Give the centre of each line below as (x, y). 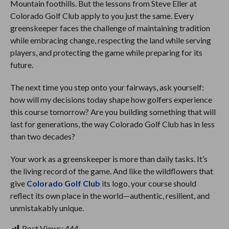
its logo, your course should (148, 183)
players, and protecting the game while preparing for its (106, 52)
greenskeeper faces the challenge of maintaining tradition (110, 28)
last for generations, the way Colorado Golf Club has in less (112, 124)
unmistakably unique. (47, 208)
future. (21, 64)
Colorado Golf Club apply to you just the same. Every (102, 15)
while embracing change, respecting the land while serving (110, 40)
